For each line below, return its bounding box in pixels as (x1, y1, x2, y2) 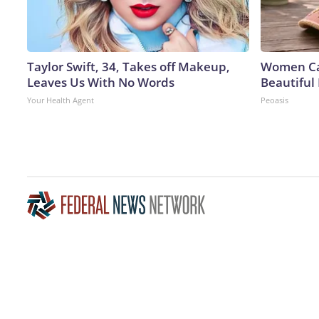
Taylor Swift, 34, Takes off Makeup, (27, 58, 230, 75)
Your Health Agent (27, 94, 94, 105)
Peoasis (261, 94, 288, 105)
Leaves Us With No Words (27, 73, 174, 90)
